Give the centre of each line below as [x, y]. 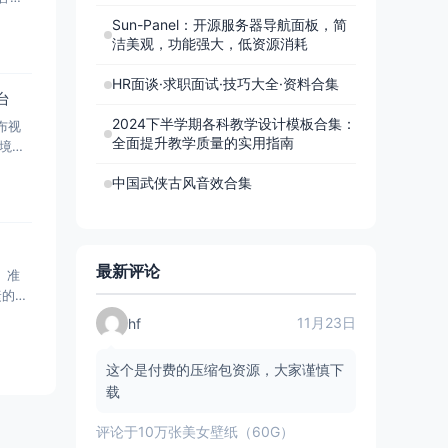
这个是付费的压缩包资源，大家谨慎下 [225, 369]
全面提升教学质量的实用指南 [203, 142]
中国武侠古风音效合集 [182, 182]
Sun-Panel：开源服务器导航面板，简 [229, 24]
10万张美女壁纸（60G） [216, 431]
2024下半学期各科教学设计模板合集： [234, 123]
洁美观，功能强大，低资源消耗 [210, 43]
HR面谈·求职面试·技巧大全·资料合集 [225, 83]
